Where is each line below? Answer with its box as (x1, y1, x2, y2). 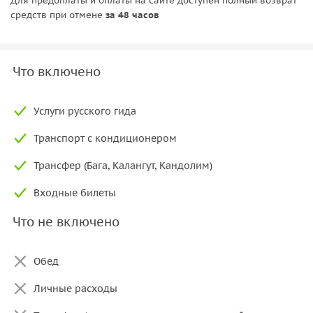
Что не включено (13, 213, 119, 230)
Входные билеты (34, 186, 116, 199)
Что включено (13, 63, 101, 80)
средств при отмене (10, 8, 105, 21)
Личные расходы (34, 282, 117, 295)
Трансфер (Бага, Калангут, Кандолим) (34, 159, 212, 172)
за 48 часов (105, 8, 159, 21)
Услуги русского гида (34, 104, 136, 117)
